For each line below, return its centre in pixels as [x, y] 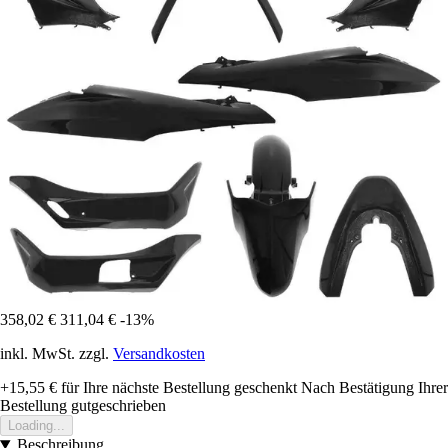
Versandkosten [159, 354]
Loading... [36, 426]
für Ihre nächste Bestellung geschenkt [177, 388]
